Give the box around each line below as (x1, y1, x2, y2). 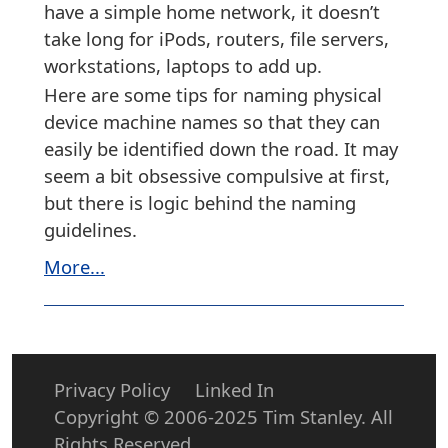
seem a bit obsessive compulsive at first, (44, 163, 390, 189)
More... (44, 253, 105, 279)
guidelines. (44, 217, 137, 243)
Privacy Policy (54, 377, 170, 403)
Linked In (195, 377, 274, 403)
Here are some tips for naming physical (44, 82, 382, 108)
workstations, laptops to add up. (44, 52, 322, 78)
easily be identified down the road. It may (44, 136, 398, 162)
